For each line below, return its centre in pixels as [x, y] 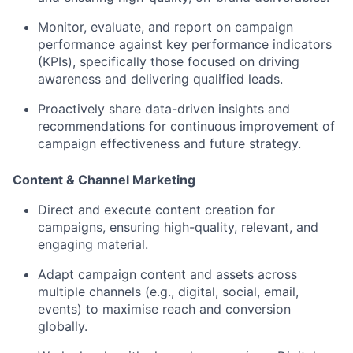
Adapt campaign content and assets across [167, 275]
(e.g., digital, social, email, [220, 292]
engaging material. [93, 245]
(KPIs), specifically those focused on [148, 62]
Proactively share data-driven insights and [164, 109]
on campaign [253, 27]
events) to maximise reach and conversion [164, 309]
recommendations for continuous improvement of [186, 126]
